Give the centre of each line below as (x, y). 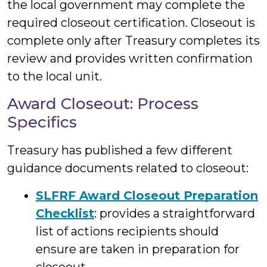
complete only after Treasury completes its (133, 41)
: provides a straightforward (175, 213)
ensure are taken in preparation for (138, 249)
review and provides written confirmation (130, 58)
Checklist (65, 213)
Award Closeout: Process (103, 104)
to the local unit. (55, 76)
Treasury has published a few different (120, 150)
